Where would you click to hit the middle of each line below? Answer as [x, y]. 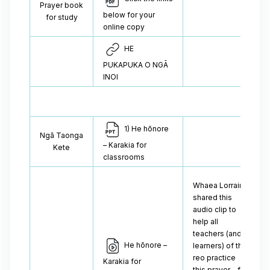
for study [61, 17]
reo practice [214, 258]
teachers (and [217, 234]
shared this [212, 197]
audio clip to [215, 209]
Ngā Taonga [61, 135]
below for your [129, 15]
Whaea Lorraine [221, 185]
